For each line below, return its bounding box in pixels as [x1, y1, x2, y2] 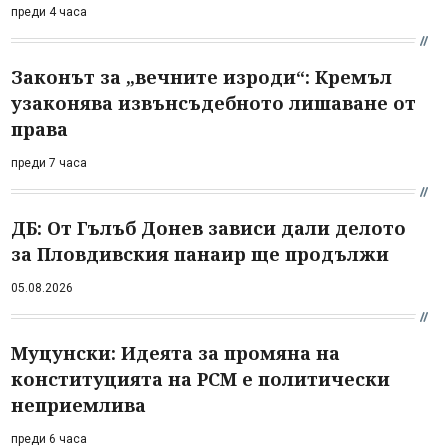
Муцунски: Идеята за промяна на [11, 340, 340, 365]
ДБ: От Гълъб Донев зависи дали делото [11, 215, 406, 240]
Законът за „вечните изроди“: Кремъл [11, 64, 392, 89]
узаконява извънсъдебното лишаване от [11, 90, 416, 115]
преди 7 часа [11, 155, 87, 170]
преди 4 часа [11, 4, 87, 19]
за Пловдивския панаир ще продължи [11, 241, 389, 266]
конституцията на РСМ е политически [11, 366, 390, 391]
